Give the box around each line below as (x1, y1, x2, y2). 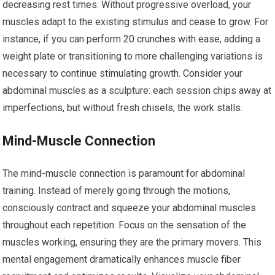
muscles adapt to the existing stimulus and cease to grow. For (2, 16, 269, 28)
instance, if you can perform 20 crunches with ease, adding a (2, 33, 261, 45)
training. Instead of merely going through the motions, (2, 185, 231, 196)
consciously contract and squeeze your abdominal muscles (2, 202, 257, 214)
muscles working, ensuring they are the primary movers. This (2, 236, 262, 248)
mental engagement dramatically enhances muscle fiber (2, 254, 241, 265)
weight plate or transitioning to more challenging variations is (2, 50, 263, 62)
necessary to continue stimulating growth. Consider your (2, 68, 243, 79)
